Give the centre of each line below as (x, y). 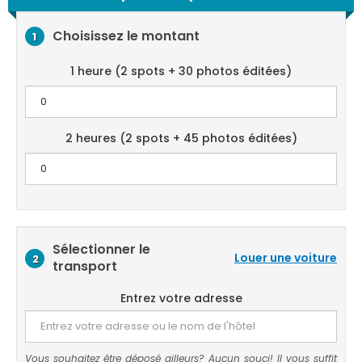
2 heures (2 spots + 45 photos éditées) (181, 138)
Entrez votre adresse (181, 298)
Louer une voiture (286, 257)
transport (85, 266)
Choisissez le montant (126, 36)
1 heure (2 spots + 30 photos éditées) (181, 71)
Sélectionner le (101, 249)
